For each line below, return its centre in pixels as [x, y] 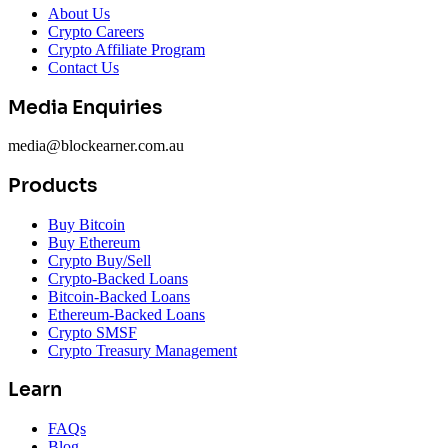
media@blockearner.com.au [96, 146]
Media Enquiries [85, 107]
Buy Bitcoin [86, 224]
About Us [79, 13]
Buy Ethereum [94, 242]
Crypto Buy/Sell [99, 260]
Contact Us [83, 67]
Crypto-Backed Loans [118, 278]
